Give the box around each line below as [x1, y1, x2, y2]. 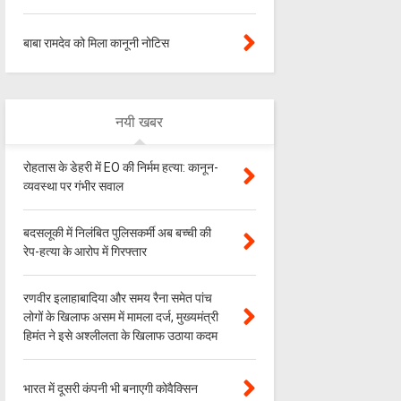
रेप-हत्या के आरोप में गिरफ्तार [22, 244, 147, 260]
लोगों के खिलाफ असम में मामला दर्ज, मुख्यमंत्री [22, 310, 218, 325]
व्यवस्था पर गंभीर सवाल [22, 179, 124, 194]
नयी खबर [115, 114, 164, 132]
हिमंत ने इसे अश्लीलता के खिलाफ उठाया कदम [22, 328, 218, 344]
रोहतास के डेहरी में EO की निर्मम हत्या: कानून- [22, 160, 218, 175]
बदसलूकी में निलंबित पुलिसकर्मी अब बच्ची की [22, 226, 211, 241]
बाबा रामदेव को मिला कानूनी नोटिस [22, 36, 169, 51]
